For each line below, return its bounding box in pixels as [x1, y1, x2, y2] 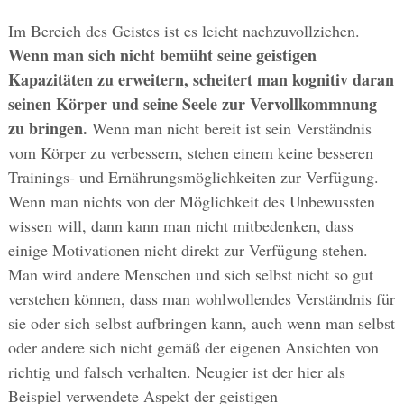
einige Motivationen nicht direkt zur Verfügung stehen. [7, 239, 368, 262]
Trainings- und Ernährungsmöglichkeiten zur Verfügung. [7, 166, 379, 188]
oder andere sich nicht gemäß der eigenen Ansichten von [7, 336, 379, 359]
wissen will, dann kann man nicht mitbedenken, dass [7, 215, 353, 237]
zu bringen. [7, 116, 87, 141]
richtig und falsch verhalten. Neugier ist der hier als [7, 361, 345, 383]
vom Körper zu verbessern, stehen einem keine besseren [7, 142, 373, 164]
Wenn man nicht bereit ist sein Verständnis [87, 117, 372, 140]
